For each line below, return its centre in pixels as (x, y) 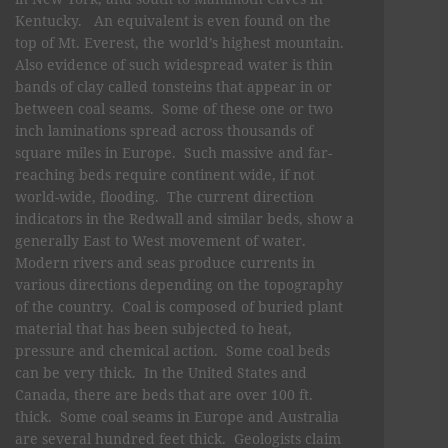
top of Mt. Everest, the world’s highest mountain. (181, 42)
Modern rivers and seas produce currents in (165, 262)
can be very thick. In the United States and (161, 372)
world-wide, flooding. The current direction (164, 196)
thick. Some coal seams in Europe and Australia (177, 416)
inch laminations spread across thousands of (164, 130)
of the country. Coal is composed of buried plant (179, 306)
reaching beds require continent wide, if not (165, 174)
